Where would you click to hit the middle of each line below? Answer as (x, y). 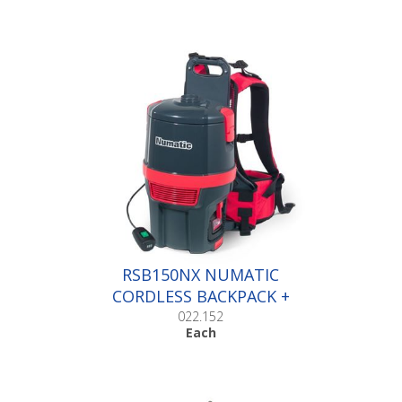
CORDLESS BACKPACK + (201, 296)
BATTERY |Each (201, 317)
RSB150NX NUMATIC (201, 274)
